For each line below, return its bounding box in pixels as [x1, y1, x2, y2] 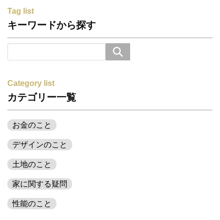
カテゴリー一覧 [7, 92, 76, 103]
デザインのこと [12, 140, 67, 149]
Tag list [7, 7, 34, 16]
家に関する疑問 [12, 180, 67, 189]
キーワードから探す [7, 20, 96, 31]
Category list [7, 79, 55, 88]
